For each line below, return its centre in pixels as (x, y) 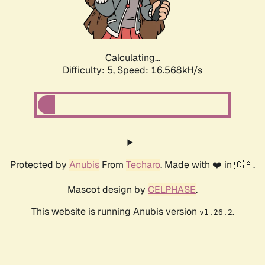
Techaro (143, 165)
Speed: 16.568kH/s (160, 70)
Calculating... (132, 58)
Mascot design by (108, 190)
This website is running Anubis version (115, 212)
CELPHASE (172, 190)
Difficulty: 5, (90, 70)
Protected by (40, 165)
